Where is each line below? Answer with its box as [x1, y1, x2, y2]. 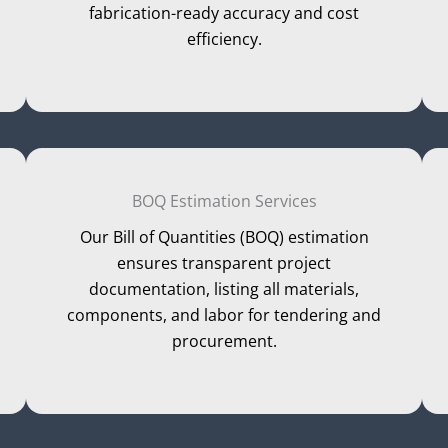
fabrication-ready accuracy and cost [89, 2, 359, 25]
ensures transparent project [117, 252, 331, 275]
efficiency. [186, 28, 262, 51]
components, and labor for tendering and [67, 304, 381, 327]
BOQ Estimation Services [131, 190, 317, 213]
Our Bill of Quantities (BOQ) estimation [79, 226, 369, 249]
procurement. [171, 330, 277, 353]
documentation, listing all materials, [89, 278, 359, 301]
